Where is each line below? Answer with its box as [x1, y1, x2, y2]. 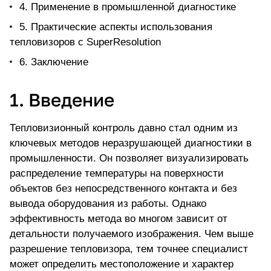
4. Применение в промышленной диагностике [19, 1, 236, 13]
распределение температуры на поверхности [10, 168, 224, 180]
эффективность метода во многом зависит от [10, 213, 227, 225]
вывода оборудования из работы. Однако [10, 198, 206, 210]
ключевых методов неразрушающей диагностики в [10, 137, 252, 149]
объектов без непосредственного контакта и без [10, 183, 237, 195]
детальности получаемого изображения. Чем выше [10, 228, 253, 240]
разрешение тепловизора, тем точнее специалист [10, 243, 248, 255]
